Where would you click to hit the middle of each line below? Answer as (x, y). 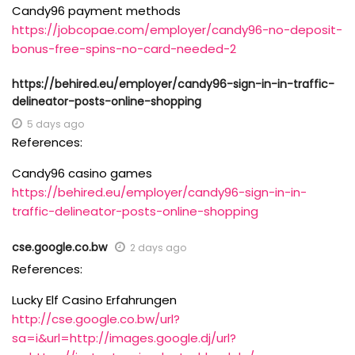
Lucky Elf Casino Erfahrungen (94, 300)
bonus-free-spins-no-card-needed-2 (124, 49)
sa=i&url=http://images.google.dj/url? (124, 338)
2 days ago (158, 248)
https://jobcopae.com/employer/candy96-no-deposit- (177, 30)
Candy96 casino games (82, 174)
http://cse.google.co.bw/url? (96, 319)
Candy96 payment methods (96, 11)
